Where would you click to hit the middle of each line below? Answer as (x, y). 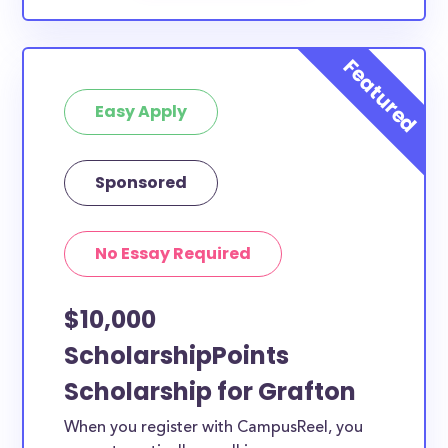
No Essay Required (173, 253)
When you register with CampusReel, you (214, 428)
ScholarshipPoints (177, 355)
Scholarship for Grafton (210, 391)
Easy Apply (141, 111)
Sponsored (141, 182)
